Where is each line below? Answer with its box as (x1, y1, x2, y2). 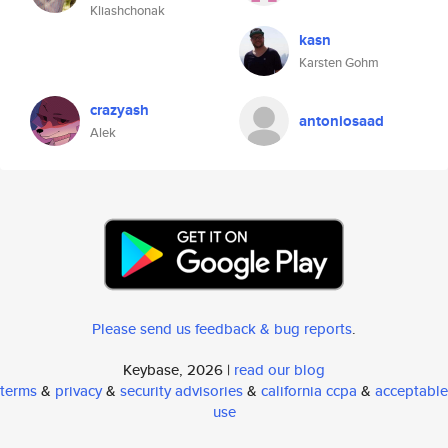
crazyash (90, 99, 149, 121)
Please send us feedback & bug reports (92, 318, 352, 339)
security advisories (120, 380, 243, 401)
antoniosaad (299, 110, 384, 132)
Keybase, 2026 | (123, 359, 234, 380)
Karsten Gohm (299, 53, 379, 72)
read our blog (234, 359, 325, 380)
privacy (55, 380, 102, 401)
